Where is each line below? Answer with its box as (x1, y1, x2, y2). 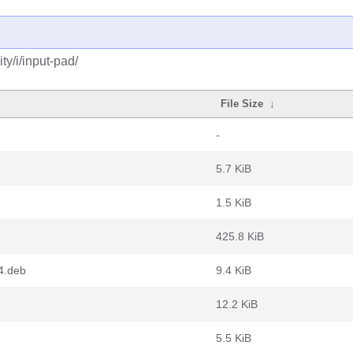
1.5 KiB (216, 196, 251, 209)
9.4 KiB (216, 264, 251, 277)
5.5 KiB (216, 332, 251, 344)
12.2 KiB (216, 298, 258, 310)
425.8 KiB (216, 230, 264, 243)
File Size (221, 98, 264, 110)
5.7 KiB (216, 162, 251, 175)
